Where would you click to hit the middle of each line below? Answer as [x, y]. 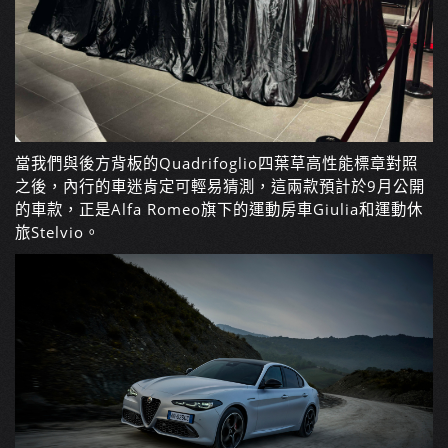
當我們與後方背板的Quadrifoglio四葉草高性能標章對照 [216, 163]
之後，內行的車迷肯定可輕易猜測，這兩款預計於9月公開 [220, 186]
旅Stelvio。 [57, 232]
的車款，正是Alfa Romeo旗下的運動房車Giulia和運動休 [219, 209]
